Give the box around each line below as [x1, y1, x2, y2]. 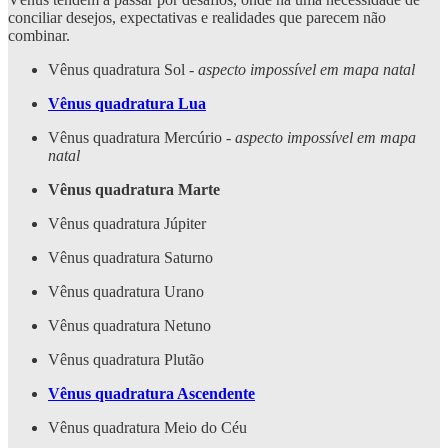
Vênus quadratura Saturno [48, 249, 213, 267]
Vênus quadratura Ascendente [48, 385, 255, 403]
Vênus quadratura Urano [48, 283, 204, 301]
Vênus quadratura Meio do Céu [48, 419, 247, 437]
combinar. [8, 27, 74, 45]
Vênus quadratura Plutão [48, 351, 204, 369]
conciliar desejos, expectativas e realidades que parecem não [8, 9, 386, 27]
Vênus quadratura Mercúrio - [48, 129, 235, 147]
